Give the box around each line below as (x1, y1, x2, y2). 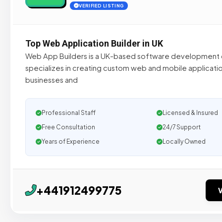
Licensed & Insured (163, 109, 219, 116)
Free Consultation (42, 123, 95, 131)
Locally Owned (163, 138, 206, 145)
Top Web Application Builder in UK (25, 38, 163, 49)
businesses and (25, 75, 78, 84)
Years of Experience (42, 138, 100, 145)
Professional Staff (42, 109, 96, 116)
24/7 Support (163, 123, 201, 131)
